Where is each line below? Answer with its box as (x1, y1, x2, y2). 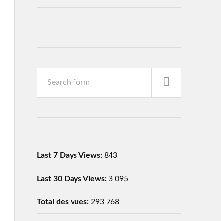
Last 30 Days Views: (37, 174, 109, 183)
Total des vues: (37, 197, 91, 206)
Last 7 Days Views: (37, 151, 104, 159)
